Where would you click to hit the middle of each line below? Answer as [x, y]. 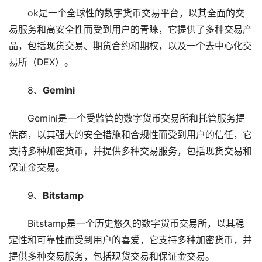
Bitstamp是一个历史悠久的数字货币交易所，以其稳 [136, 223]
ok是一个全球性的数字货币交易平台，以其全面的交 [136, 13]
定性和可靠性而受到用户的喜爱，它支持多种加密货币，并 [130, 240]
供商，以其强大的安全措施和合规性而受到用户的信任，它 [130, 135]
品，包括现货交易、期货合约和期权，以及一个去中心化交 [130, 46]
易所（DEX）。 [41, 62]
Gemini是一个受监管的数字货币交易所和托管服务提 [136, 118]
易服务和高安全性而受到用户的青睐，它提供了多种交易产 [130, 29]
